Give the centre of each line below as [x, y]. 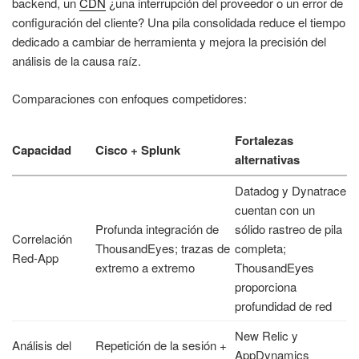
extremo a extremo [145, 268]
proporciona [266, 287]
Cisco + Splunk [138, 150]
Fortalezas [264, 141]
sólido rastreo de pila [288, 229]
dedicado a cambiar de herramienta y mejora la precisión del [169, 42]
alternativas [267, 160]
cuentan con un [275, 210]
